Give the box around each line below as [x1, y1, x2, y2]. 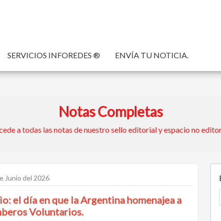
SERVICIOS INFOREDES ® [7, 50, 100, 60]
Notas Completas [58, 103, 163, 120]
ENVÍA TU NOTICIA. [115, 50, 188, 60]
